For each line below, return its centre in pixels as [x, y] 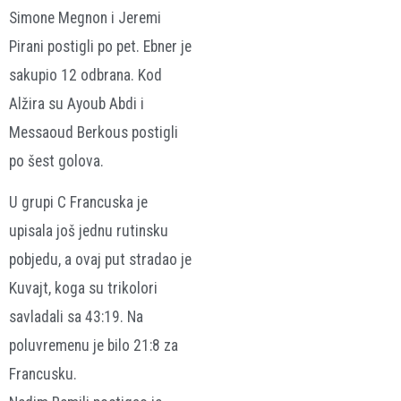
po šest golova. [56, 161]
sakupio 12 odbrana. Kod [85, 75]
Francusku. [43, 374]
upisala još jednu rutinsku [89, 230]
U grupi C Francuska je [78, 202]
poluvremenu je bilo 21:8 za [94, 345]
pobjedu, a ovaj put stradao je [100, 259]
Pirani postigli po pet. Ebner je [100, 46]
